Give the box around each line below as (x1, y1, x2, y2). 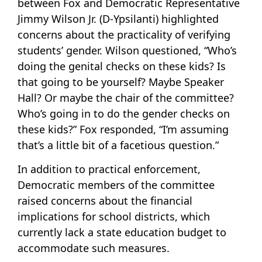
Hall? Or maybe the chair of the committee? (18, 91, 234, 105)
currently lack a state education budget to (18, 225, 226, 240)
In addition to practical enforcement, (18, 162, 201, 177)
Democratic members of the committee (18, 178, 215, 192)
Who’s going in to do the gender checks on (18, 106, 230, 121)
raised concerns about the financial (18, 194, 192, 208)
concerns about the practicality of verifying (18, 27, 230, 42)
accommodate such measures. (18, 241, 170, 256)
